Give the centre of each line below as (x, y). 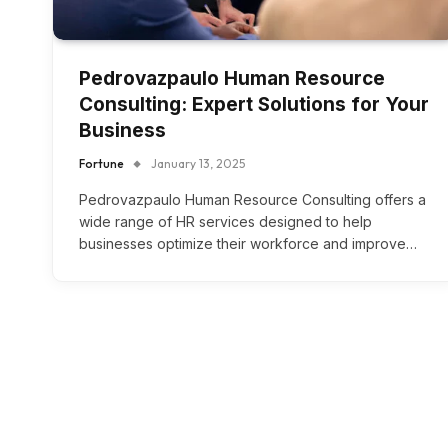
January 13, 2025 (198, 164)
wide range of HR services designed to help (225, 222)
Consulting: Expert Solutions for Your (254, 105)
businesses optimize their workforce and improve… (248, 244)
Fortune (101, 164)
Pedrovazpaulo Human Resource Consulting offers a (252, 200)
